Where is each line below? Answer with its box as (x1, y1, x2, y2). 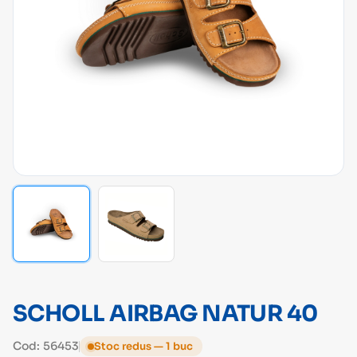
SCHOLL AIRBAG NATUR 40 (13, 300, 318, 328)
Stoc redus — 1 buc (94, 339, 194, 354)
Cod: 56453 (13, 339, 80, 354)
